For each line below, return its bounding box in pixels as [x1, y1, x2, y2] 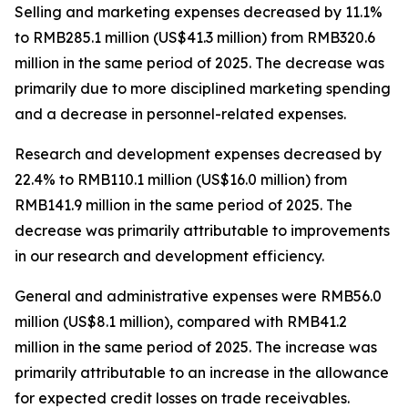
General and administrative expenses [15, 287, 278, 305]
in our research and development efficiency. [15, 247, 324, 265]
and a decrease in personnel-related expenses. [15, 105, 346, 123]
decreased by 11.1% [240, 3, 382, 21]
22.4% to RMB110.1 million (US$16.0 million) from [15, 170, 347, 189]
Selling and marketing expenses [15, 3, 240, 21]
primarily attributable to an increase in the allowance [15, 363, 389, 382]
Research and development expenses [15, 145, 280, 163]
